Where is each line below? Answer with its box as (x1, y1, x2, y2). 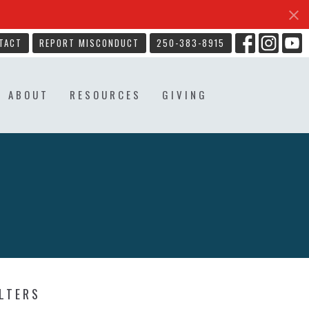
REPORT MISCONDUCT (39, 36, 139, 50)
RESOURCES (70, 87, 142, 103)
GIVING (162, 87, 208, 103)
